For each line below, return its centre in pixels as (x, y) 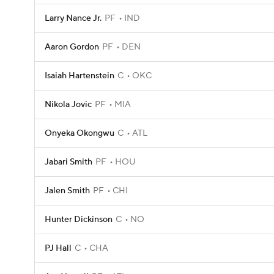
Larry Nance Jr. (73, 18)
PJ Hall (58, 248)
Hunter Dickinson (79, 220)
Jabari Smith (68, 162)
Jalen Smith (67, 191)
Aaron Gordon (72, 47)
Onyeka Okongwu (80, 133)
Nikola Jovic (68, 105)
